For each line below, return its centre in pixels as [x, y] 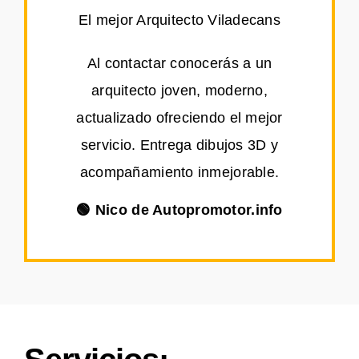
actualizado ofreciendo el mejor [179, 118]
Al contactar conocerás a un [179, 64]
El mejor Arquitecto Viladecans [179, 20]
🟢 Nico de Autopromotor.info [179, 210]
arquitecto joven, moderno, [179, 91]
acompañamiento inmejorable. [179, 173]
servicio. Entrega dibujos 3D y [179, 145]
